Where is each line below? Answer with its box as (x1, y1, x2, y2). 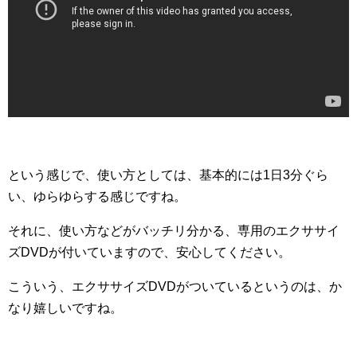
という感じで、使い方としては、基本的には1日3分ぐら (8, 167, 328, 182)
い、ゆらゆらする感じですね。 (8, 189, 186, 203)
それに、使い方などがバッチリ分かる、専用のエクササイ (8, 223, 339, 237)
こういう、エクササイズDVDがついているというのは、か (8, 279, 342, 293)
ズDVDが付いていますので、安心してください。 (8, 245, 291, 259)
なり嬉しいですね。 (8, 300, 123, 315)
